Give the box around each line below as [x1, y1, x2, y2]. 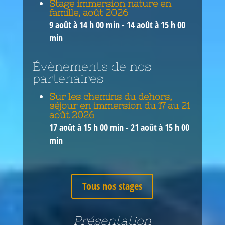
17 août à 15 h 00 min [49, 121, 124, 134]
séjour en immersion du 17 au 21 [49, 100, 190, 111]
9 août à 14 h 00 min [49, 18, 120, 31]
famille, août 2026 [49, 7, 129, 18]
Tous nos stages [82, 179, 143, 193]
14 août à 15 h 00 [127, 18, 186, 31]
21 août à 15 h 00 [131, 121, 190, 134]
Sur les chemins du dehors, [49, 91, 172, 102]
